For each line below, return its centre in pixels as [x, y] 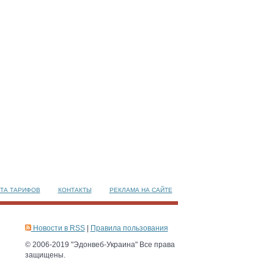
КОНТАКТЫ [75, 190]
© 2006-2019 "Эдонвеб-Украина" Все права [100, 245]
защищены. [45, 255]
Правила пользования [129, 228]
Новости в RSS [58, 228]
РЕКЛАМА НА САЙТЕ [141, 190]
